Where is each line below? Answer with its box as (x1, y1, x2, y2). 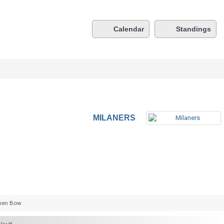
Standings (176, 25, 211, 33)
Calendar (113, 25, 144, 33)
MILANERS (93, 113, 136, 122)
